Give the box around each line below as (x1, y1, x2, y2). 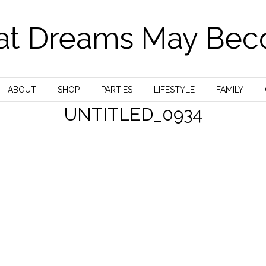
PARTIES (100, 85, 132, 94)
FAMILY (216, 85, 243, 94)
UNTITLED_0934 (64, 104, 202, 125)
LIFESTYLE (153, 85, 195, 94)
